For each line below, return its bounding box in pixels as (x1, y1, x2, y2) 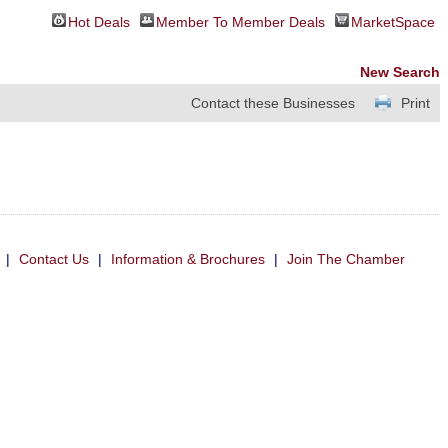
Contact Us (18, 251, 89, 268)
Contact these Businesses (191, 95, 355, 112)
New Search (360, 64, 440, 81)
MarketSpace (351, 14, 435, 30)
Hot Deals (68, 14, 130, 30)
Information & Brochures (110, 251, 265, 268)
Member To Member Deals (156, 14, 325, 30)
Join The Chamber (286, 251, 405, 268)
